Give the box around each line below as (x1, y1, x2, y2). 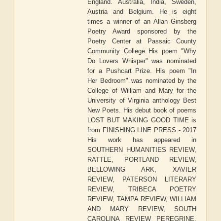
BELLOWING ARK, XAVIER (87, 166, 197, 174)
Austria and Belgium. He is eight (87, 8, 197, 16)
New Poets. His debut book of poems (87, 107, 197, 114)
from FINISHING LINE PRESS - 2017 (87, 126, 197, 134)
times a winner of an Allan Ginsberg (87, 18, 197, 26)
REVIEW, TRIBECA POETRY (87, 185, 197, 193)
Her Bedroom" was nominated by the (87, 77, 197, 85)
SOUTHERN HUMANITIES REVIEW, (87, 146, 197, 154)
